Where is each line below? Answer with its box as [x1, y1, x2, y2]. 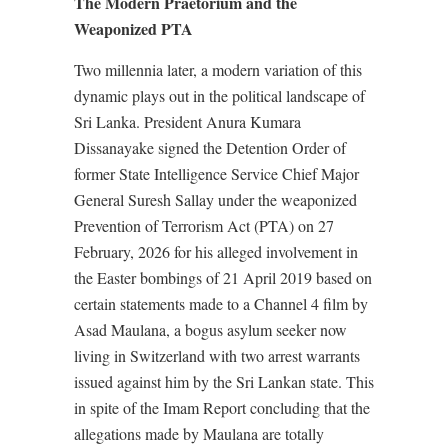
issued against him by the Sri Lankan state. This [74, 371, 374, 392]
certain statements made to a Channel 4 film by [74, 293, 368, 314]
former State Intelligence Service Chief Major [74, 163, 359, 184]
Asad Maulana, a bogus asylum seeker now [74, 319, 347, 340]
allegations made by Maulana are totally [74, 423, 324, 444]
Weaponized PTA [74, 17, 193, 40]
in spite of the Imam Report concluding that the [74, 397, 370, 418]
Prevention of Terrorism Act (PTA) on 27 [74, 215, 334, 236]
